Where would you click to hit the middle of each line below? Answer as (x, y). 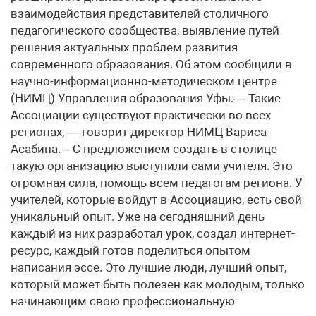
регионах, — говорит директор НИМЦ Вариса (139, 132)
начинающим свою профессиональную (123, 301)
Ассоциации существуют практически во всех (141, 115)
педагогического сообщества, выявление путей (145, 30)
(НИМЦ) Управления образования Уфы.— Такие (146, 98)
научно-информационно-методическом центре (144, 81)
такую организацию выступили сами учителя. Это (152, 165)
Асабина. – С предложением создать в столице (144, 148)
